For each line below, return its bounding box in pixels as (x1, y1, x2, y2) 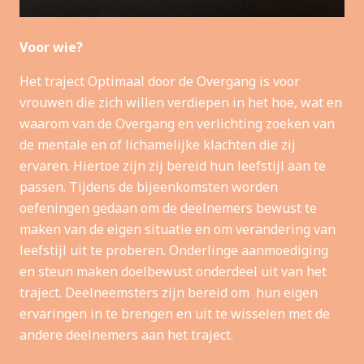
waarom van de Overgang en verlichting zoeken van (19, 114, 335, 132)
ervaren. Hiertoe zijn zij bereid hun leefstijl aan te (19, 156, 326, 175)
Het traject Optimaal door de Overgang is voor (19, 71, 300, 90)
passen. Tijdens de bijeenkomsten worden (19, 177, 278, 196)
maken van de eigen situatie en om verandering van (19, 219, 336, 238)
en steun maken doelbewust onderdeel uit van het (19, 262, 327, 280)
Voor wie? (19, 37, 83, 56)
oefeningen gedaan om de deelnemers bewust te (19, 198, 317, 217)
